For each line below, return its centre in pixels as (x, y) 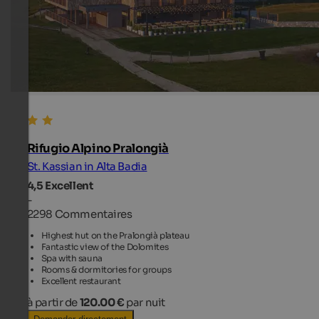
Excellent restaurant (81, 281)
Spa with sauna (72, 258)
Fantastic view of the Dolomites (105, 247)
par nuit (146, 303)
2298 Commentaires (79, 214)
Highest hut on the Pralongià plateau (115, 236)
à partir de (53, 303)
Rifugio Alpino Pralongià (98, 148)
